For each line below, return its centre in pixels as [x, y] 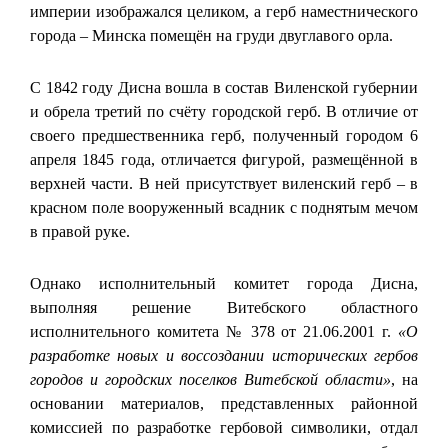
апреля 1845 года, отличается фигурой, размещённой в [224, 159]
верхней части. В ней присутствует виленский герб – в [224, 183]
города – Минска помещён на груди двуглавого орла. [211, 35]
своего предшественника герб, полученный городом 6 [224, 135]
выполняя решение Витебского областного [224, 307]
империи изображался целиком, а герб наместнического [224, 11]
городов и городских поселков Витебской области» [210, 379]
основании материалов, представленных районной [224, 403]
